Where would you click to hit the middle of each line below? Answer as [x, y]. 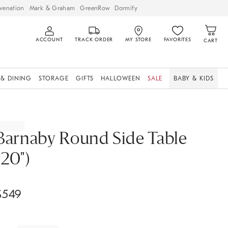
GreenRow [95, 8]
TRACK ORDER [94, 40]
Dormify [126, 8]
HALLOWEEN [121, 78]
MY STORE [138, 40]
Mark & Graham [52, 8]
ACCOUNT [49, 40]
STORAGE [54, 78]
